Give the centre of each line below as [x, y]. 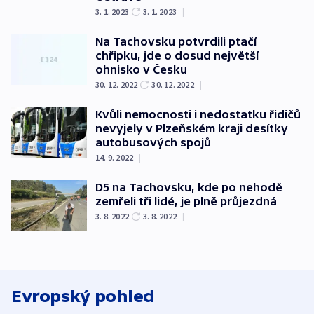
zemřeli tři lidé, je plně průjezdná [186, 201]
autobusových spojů [153, 142]
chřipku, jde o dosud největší [177, 55]
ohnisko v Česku [141, 69]
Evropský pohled [83, 296]
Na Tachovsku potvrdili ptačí [176, 41]
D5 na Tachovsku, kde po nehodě [189, 187]
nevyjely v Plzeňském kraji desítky [192, 128]
